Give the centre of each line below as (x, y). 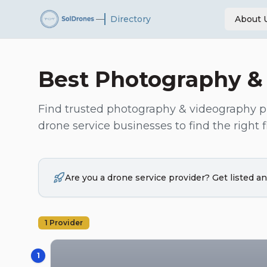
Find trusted (72, 109)
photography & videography (181, 109)
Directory (130, 19)
